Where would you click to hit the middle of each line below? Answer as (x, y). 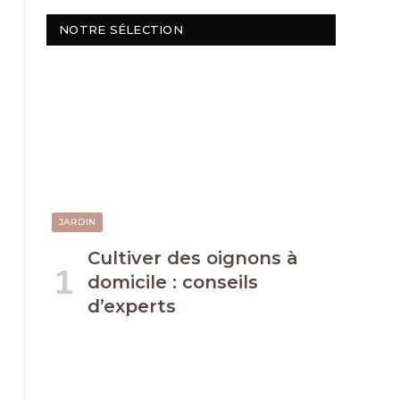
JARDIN (78, 221)
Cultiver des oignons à (193, 258)
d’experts (132, 306)
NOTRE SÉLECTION (121, 30)
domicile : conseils (173, 282)
